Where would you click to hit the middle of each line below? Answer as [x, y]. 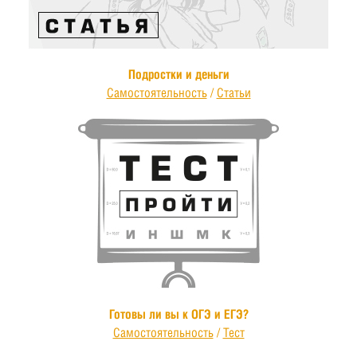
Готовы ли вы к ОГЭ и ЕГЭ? [178, 314]
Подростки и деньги [178, 74]
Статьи [233, 93]
